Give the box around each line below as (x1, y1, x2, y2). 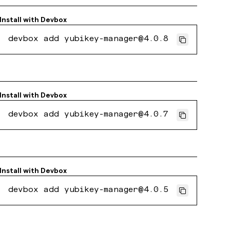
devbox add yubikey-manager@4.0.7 (8, 111, 168, 119)
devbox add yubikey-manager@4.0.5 (8, 186, 168, 195)
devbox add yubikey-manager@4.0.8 (8, 35, 168, 44)
